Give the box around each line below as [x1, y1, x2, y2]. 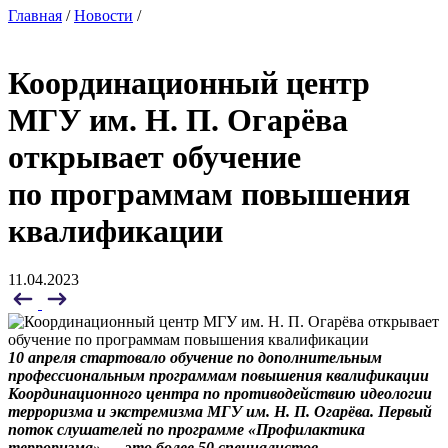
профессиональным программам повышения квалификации [8, 367, 429, 384]
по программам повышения [8, 175, 410, 212]
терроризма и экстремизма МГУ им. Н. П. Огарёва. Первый [8, 403, 432, 420]
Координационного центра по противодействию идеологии [8, 385, 432, 402]
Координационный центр [8, 64, 370, 101]
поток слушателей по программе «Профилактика [8, 421, 365, 438]
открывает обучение [8, 138, 301, 175]
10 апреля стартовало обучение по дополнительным [8, 349, 382, 366]
